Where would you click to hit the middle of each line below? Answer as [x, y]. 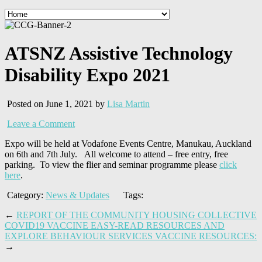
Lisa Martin [128, 104]
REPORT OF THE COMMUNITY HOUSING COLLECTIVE [137, 215]
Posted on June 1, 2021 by [56, 104]
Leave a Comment [41, 123]
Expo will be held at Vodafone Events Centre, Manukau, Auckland [128, 143]
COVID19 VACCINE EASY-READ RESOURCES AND [115, 225]
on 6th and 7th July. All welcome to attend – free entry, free [116, 154]
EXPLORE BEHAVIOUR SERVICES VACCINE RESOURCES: [131, 236]
